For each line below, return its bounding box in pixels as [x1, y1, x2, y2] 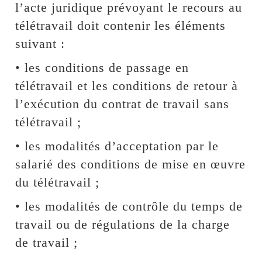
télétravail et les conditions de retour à [15, 78, 239, 93]
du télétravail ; [15, 174, 100, 189]
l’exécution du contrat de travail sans [15, 96, 230, 111]
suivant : [15, 36, 65, 51]
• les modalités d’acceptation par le [15, 138, 219, 153]
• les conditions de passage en [15, 60, 189, 75]
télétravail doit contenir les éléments [15, 18, 226, 33]
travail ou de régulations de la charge [15, 216, 230, 232]
